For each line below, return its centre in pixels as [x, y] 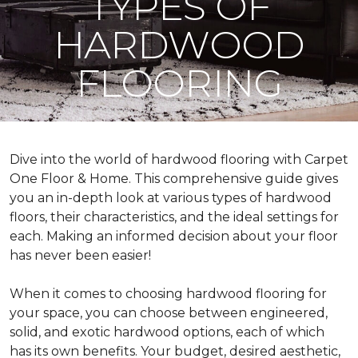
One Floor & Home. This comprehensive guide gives [174, 179]
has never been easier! [80, 255]
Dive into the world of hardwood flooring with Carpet [179, 159]
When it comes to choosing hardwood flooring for [168, 294]
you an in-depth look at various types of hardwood [171, 198]
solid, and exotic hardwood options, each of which [167, 332]
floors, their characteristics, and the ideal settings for [174, 217]
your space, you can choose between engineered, [169, 313]
